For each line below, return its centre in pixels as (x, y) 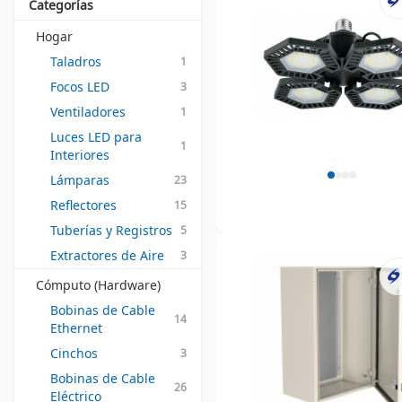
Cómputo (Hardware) (98, 285)
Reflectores (83, 205)
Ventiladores (88, 112)
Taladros (76, 61)
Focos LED (80, 87)
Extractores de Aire (107, 255)
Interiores (80, 155)
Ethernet (76, 328)
